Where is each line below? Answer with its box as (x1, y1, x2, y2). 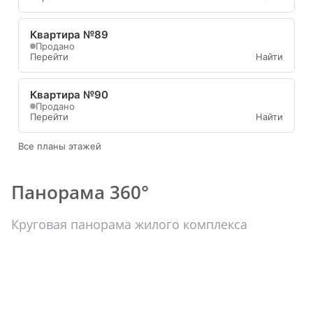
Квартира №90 (30, 87, 108, 101)
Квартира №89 (30, 27, 108, 41)
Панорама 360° (11, 179, 149, 205)
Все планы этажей (18, 140, 101, 152)
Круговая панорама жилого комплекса (11, 215, 247, 233)
